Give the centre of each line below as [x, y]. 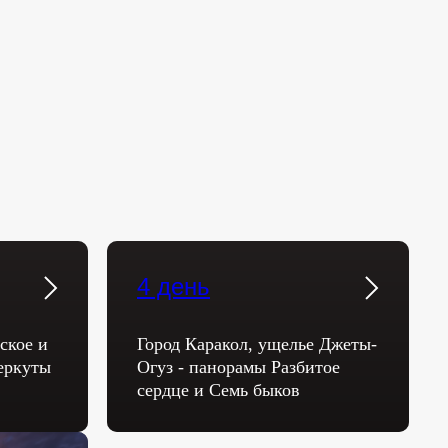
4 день [173, 286]
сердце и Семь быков [218, 390]
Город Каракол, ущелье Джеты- [257, 344]
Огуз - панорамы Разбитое [238, 367]
